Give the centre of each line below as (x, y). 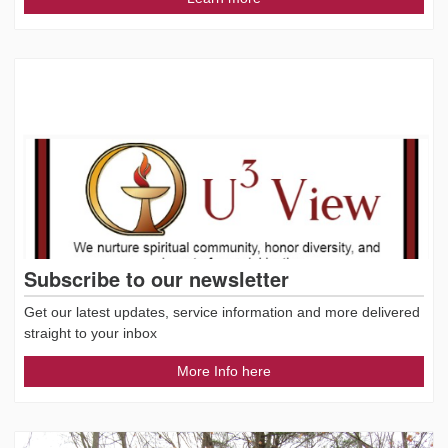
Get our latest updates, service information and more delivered (222, 312)
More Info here (224, 371)
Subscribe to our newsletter (156, 279)
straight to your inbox (90, 333)
